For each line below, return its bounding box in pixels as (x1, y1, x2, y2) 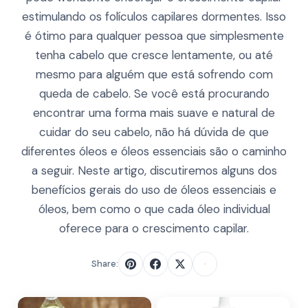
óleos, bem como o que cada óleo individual (38, 201, 270, 217)
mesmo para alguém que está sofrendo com (35, 67, 273, 82)
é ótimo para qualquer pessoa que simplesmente (24, 28, 284, 43)
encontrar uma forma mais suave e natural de (33, 105, 275, 120)
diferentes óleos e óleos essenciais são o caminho (21, 144, 287, 159)
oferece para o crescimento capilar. (59, 221, 249, 236)
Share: (91, 258, 118, 269)
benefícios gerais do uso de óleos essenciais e (32, 182, 276, 197)
